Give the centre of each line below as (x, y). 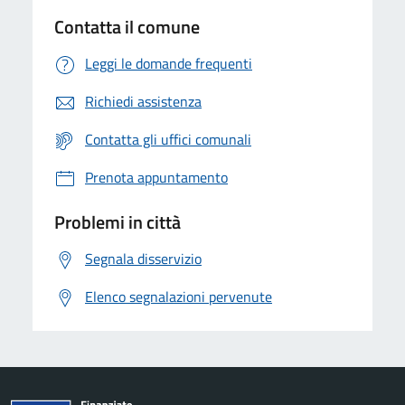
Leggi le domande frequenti (169, 63)
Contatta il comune (127, 27)
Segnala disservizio (143, 259)
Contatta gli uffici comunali (168, 139)
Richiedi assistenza (143, 101)
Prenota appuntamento (156, 177)
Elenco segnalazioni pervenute (179, 297)
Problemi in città (118, 222)
